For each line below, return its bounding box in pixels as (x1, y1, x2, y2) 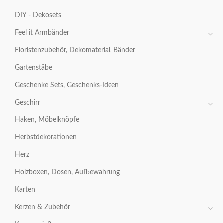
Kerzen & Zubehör (15, 203, 70, 211)
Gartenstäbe (15, 64, 52, 71)
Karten (15, 186, 35, 193)
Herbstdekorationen (15, 133, 77, 141)
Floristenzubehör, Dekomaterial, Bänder (15, 46, 135, 54)
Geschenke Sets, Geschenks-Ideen (15, 81, 119, 89)
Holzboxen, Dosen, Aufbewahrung (15, 168, 120, 176)
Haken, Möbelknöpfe (15, 116, 79, 123)
